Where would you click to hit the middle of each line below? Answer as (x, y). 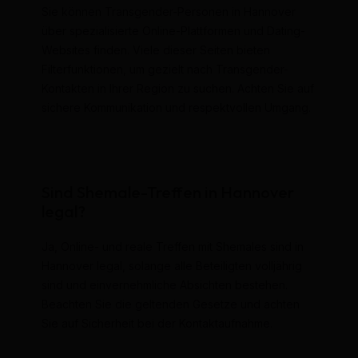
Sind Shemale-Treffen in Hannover (167, 193)
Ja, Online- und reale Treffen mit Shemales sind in (172, 247)
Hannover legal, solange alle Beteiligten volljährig (171, 266)
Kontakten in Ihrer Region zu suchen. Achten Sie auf (177, 88)
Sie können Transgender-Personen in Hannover (168, 11)
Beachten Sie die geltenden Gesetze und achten (170, 304)
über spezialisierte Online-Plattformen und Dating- (173, 30)
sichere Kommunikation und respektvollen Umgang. (176, 107)
